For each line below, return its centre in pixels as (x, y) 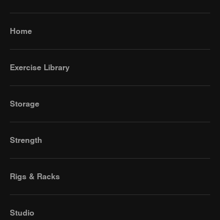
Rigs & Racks (35, 176)
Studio (22, 213)
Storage (25, 104)
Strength (26, 140)
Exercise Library (40, 67)
